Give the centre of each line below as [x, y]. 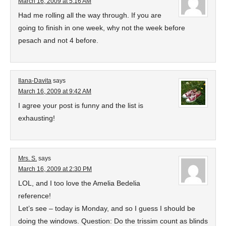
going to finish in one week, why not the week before [102, 28]
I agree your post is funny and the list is [81, 105]
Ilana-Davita [35, 81]
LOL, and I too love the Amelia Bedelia [79, 183]
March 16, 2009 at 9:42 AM [55, 91]
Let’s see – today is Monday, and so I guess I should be [107, 208]
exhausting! [37, 118]
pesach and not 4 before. [58, 40]
